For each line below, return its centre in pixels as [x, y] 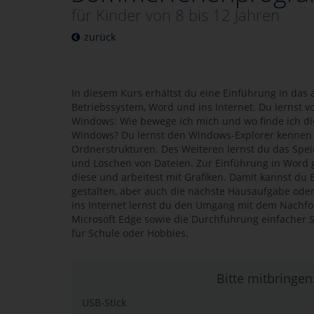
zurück [100, 37]
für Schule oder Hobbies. [130, 233]
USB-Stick [104, 302]
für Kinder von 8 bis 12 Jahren [176, 15]
